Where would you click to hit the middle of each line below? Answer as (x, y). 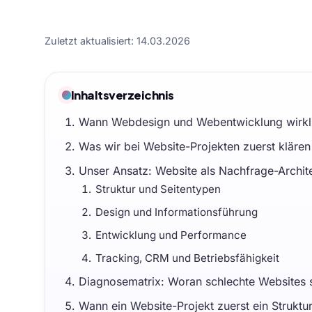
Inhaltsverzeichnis (122, 95)
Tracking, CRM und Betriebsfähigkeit (187, 258)
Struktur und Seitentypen (158, 189)
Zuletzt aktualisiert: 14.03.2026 (117, 40)
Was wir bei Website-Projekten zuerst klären (194, 146)
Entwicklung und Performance (171, 235)
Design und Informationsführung (176, 212)
